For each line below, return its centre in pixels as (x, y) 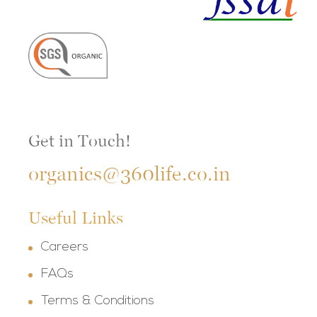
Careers (65, 248)
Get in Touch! (80, 141)
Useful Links (76, 218)
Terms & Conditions (98, 301)
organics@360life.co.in (129, 174)
